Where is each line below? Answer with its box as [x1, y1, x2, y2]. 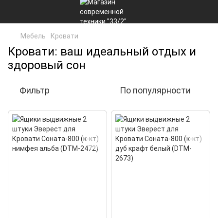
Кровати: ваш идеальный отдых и [8, 45, 196, 58]
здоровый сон [8, 58, 86, 72]
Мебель [20, 32, 46, 40]
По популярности [120, 85, 191, 95]
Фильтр [19, 85, 50, 95]
